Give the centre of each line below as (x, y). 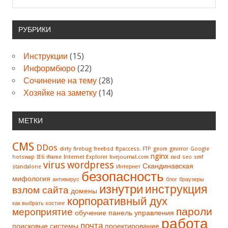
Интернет (128, 167)
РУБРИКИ (34, 30)
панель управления (141, 213)
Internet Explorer (85, 157)
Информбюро (49, 68)
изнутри (121, 189)
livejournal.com (129, 157)
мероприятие (42, 212)
